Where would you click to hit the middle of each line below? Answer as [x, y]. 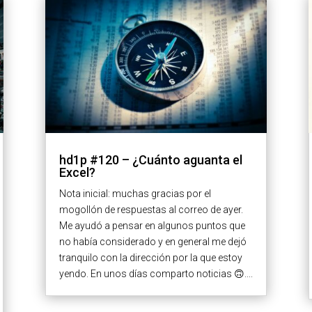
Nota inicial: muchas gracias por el [135, 194]
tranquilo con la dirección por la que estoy [150, 258]
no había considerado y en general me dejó [153, 242]
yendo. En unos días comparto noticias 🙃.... [156, 274]
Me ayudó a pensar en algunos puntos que [152, 226]
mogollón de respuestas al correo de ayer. [151, 210]
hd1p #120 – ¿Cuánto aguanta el [150, 160]
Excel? [77, 173]
